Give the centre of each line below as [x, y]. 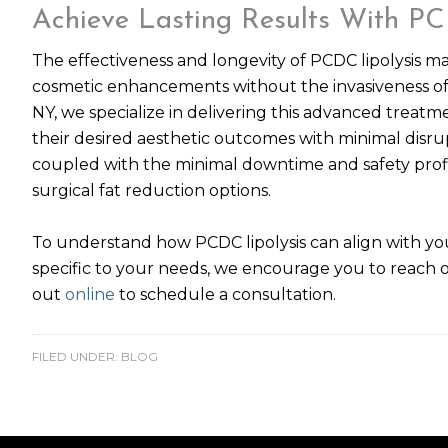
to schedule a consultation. [227, 294]
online [90, 294]
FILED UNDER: [76, 356]
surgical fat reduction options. [151, 190]
